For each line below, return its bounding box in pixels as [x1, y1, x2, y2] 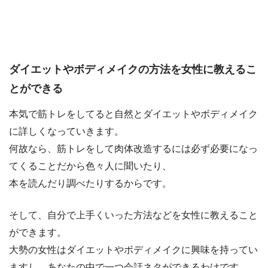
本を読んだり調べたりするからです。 [9, 178, 172, 189]
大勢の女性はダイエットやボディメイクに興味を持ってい [9, 245, 258, 255]
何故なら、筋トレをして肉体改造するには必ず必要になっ [9, 144, 258, 154]
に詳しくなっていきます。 [9, 126, 124, 137]
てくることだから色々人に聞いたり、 [9, 161, 172, 172]
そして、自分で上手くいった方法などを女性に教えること [9, 210, 258, 221]
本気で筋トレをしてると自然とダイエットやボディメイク [9, 109, 258, 120]
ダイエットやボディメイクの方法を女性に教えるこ [9, 63, 257, 75]
